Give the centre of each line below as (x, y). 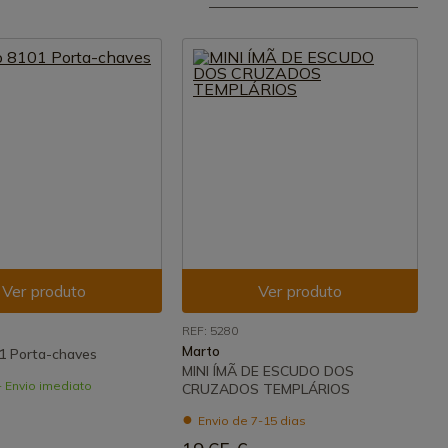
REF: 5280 (210, 330)
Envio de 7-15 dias (250, 420)
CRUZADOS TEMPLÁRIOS (266, 389)
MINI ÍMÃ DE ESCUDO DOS (268, 371)
